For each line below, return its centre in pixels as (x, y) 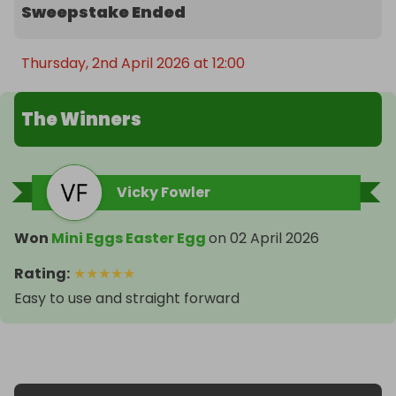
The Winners (81, 120)
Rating (40, 274)
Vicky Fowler (164, 193)
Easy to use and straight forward (127, 299)
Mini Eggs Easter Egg (129, 239)
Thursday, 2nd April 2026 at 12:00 (133, 64)
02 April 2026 (274, 239)
